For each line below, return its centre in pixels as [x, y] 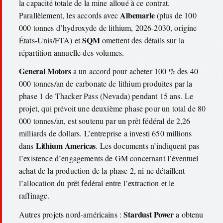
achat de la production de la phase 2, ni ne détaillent [102, 171]
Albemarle [137, 15]
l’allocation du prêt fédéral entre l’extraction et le [97, 183]
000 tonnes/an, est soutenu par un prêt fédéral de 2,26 [105, 121]
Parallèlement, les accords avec [70, 15]
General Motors [45, 71]
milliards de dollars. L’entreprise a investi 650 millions [106, 133]
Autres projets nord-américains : [71, 214]
